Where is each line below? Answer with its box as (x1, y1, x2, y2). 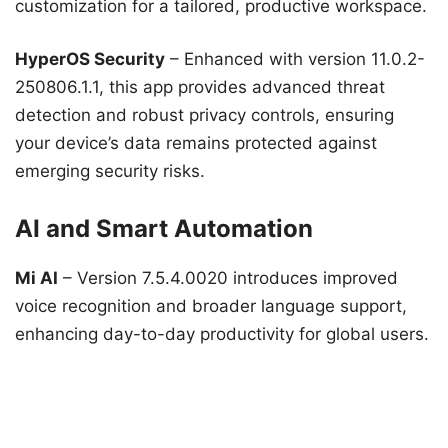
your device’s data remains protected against (15, 133, 377, 154)
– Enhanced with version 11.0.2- (165, 49, 425, 70)
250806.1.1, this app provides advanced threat (15, 77, 385, 98)
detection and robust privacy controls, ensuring (15, 105, 394, 126)
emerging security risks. (15, 161, 205, 182)
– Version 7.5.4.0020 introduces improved (58, 267, 398, 288)
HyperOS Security (15, 49, 165, 70)
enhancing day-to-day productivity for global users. (15, 323, 429, 344)
